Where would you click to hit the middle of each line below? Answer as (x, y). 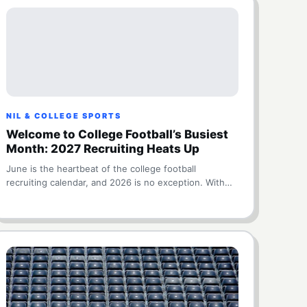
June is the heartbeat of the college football (101, 169)
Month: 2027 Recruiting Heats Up (103, 149)
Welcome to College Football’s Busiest (118, 134)
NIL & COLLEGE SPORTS (64, 116)
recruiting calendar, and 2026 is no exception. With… (120, 182)
